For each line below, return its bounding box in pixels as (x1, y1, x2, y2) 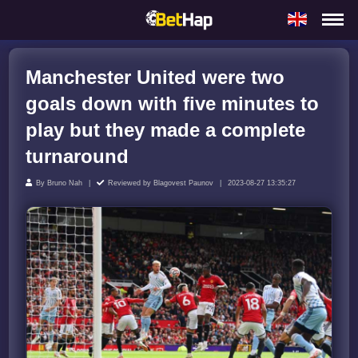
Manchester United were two (26, 66, 285, 88)
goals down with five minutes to (26, 92, 320, 114)
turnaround (26, 145, 129, 167)
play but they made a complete (26, 118, 306, 141)
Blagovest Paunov (153, 178, 214, 187)
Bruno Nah (47, 178, 83, 187)
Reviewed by (105, 178, 154, 187)
